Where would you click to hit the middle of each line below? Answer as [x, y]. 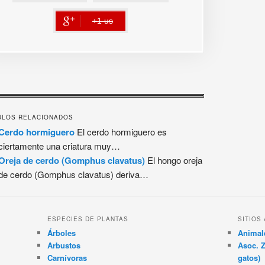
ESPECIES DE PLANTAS [88, 219]
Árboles [61, 232]
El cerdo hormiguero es [121, 131]
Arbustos [64, 245]
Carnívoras [67, 257]
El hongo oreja [174, 160]
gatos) [249, 257]
